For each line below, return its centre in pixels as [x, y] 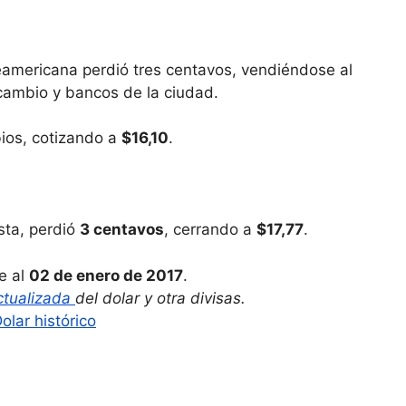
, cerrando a [210, 230]
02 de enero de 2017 [106, 275]
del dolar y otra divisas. [160, 298]
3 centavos [122, 230]
